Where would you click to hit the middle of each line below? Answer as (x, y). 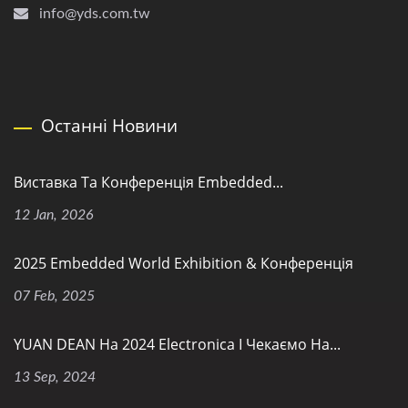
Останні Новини (109, 126)
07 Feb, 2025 (54, 296)
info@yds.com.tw (95, 14)
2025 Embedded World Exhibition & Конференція (184, 264)
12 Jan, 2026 (54, 215)
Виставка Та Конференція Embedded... (148, 183)
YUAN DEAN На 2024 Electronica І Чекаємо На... (177, 345)
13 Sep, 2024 (55, 377)
